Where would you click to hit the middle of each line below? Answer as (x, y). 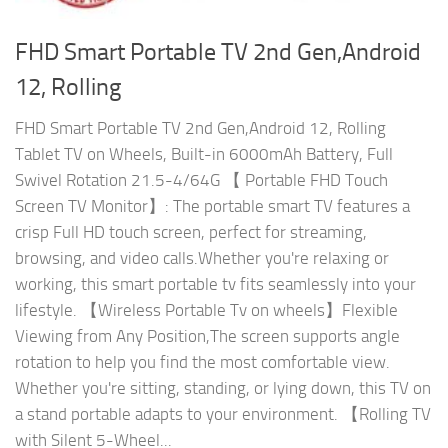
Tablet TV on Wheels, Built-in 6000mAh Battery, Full (204, 154)
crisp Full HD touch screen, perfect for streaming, (191, 232)
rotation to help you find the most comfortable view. (202, 362)
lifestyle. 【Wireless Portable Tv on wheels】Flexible (206, 310)
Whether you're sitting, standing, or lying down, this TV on (223, 388)
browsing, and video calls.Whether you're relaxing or (202, 258)
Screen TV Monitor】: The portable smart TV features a (212, 206)
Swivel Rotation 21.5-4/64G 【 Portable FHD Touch (201, 180)
